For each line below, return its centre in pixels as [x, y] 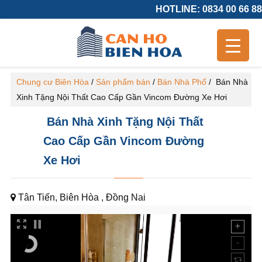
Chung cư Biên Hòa [52, 82]
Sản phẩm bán [123, 82]
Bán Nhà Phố [182, 82]
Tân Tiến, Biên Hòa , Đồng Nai [80, 197]
